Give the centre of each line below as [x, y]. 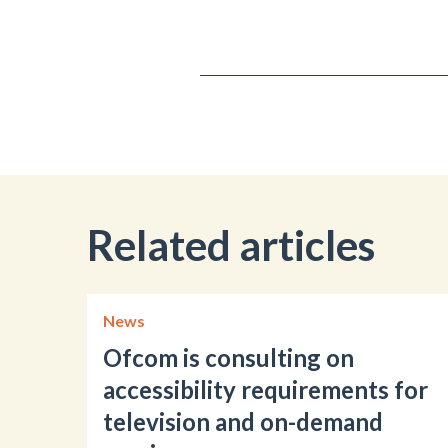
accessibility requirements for [265, 389]
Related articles [231, 245]
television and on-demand [243, 421]
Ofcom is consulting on [228, 357]
